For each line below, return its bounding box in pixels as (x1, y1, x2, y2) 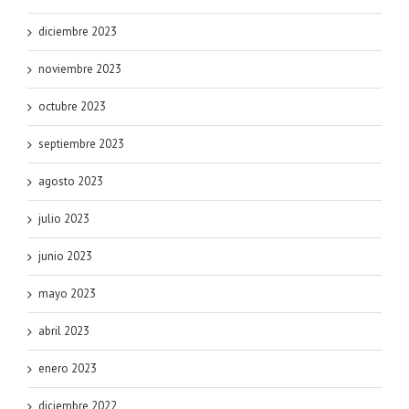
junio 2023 (38, 248, 92, 265)
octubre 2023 (38, 99, 106, 115)
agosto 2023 (38, 173, 103, 190)
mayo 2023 (38, 286, 96, 302)
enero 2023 (38, 361, 97, 377)
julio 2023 (38, 211, 89, 227)
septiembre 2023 (38, 136, 124, 152)
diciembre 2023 (38, 24, 117, 40)
